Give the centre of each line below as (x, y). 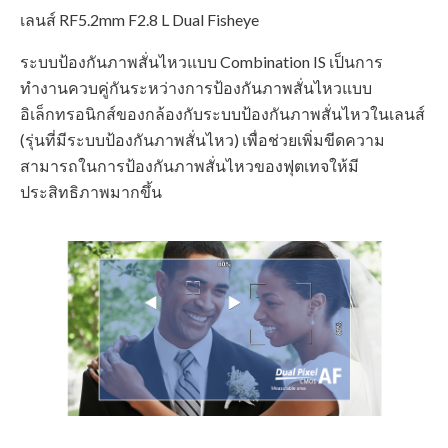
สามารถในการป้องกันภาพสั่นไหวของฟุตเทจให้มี (189, 166)
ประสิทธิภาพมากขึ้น (91, 192)
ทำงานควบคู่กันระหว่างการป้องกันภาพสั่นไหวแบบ (196, 88)
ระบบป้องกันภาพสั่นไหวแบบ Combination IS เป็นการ (201, 62)
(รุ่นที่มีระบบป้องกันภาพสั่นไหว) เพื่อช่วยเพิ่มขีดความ (202, 140)
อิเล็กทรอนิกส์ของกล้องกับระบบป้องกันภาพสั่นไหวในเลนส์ (222, 114)
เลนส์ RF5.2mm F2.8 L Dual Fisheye (139, 20)
